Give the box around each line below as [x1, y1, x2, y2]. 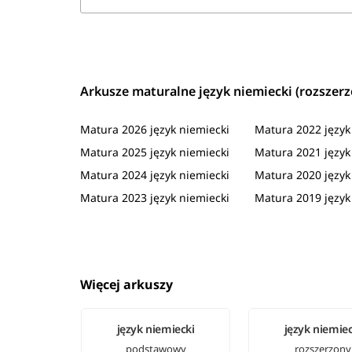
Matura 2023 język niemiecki [80, 190, 230, 206]
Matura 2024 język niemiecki [80, 167, 230, 183]
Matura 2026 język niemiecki [80, 122, 230, 137]
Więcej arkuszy [80, 275, 174, 293]
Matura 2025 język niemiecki [80, 145, 230, 160]
